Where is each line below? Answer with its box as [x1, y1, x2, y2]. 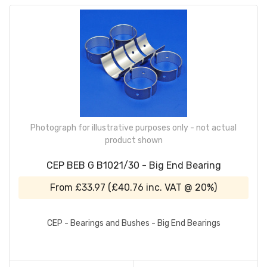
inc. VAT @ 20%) [144, 181, 217, 193]
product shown [104, 135, 163, 145]
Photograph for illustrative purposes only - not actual [30, 122, 237, 133]
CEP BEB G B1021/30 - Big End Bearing [46, 159, 221, 171]
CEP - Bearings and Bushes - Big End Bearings [46, 218, 221, 229]
